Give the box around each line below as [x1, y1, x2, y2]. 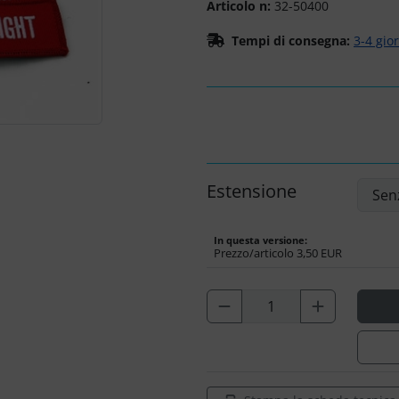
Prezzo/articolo [214, 245, 294, 261]
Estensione [207, 179, 297, 203]
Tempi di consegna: [232, 32, 350, 49]
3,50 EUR [294, 245, 342, 261]
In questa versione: [214, 233, 307, 247]
